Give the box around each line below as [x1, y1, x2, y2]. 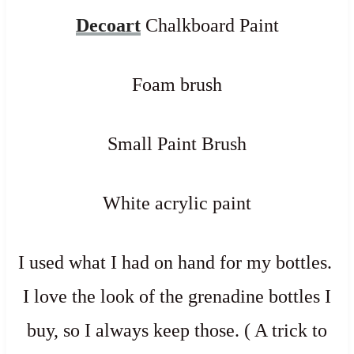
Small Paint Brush [107, 133, 247, 154]
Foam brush [132, 73, 222, 95]
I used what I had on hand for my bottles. [17, 251, 337, 273]
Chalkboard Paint [140, 14, 279, 36]
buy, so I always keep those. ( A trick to [27, 319, 327, 341]
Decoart [75, 14, 141, 36]
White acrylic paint [103, 192, 251, 213]
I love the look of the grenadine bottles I [23, 285, 331, 307]
